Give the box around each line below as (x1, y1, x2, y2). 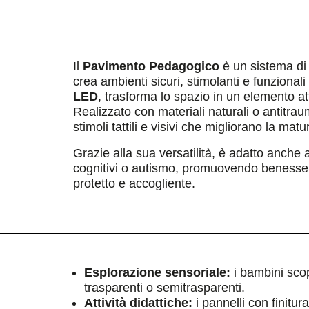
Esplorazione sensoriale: (84, 266, 230, 279)
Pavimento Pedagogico (83, 59, 219, 73)
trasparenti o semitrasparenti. (84, 281, 245, 295)
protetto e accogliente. (73, 177, 195, 190)
